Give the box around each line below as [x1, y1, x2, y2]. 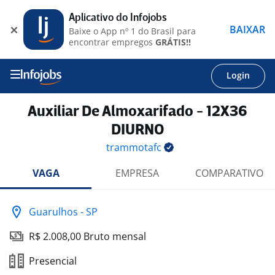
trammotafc [106, 141, 164, 154]
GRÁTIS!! [155, 36, 191, 48]
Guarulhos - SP [29, 205, 98, 219]
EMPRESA [115, 166, 160, 180]
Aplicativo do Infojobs [69, 12, 167, 23]
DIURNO [111, 123, 164, 137]
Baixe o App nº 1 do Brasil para [69, 25, 196, 37]
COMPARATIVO [195, 166, 263, 180]
